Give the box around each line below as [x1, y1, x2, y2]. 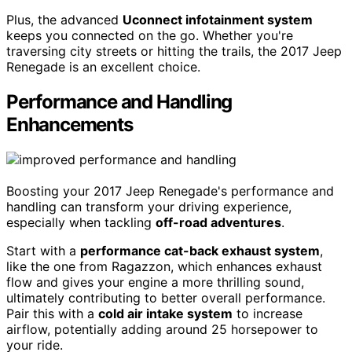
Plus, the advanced [6, 12, 123, 28]
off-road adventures [156, 214, 281, 231]
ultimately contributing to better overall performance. [6, 290, 325, 306]
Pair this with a [6, 306, 98, 322]
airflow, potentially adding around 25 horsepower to [6, 321, 318, 338]
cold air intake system [98, 306, 233, 322]
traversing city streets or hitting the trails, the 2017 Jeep [6, 43, 342, 60]
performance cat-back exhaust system [80, 243, 320, 259]
